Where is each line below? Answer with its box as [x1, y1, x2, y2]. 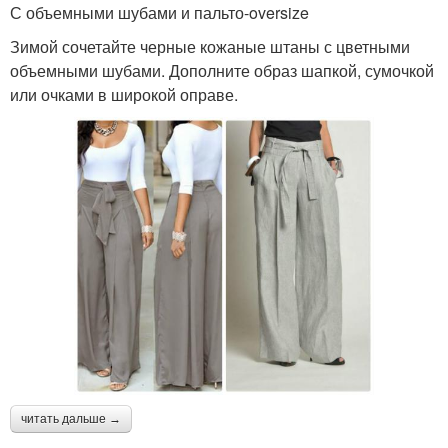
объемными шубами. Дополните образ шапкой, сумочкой [10, 58, 434, 82]
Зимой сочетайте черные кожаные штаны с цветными [10, 34, 410, 58]
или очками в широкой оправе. [10, 82, 238, 106]
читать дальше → [21, 412, 121, 427]
